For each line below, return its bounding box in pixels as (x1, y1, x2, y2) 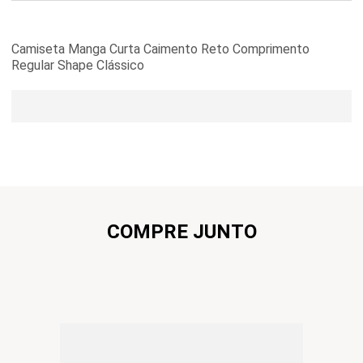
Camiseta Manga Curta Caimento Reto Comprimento (11, 41, 310, 57)
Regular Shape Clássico (11, 57, 144, 73)
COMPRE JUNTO (106, 220, 257, 243)
